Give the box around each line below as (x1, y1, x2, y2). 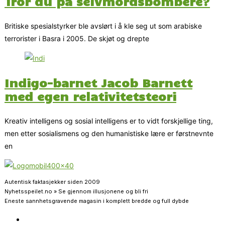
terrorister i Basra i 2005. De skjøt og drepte (5, 34, 149, 43)
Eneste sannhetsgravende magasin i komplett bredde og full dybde (5, 197, 189, 204)
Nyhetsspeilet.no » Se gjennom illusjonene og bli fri (5, 187, 148, 195)
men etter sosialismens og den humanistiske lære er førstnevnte (5, 129, 213, 138)
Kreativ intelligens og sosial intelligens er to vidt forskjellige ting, (5, 116, 213, 125)
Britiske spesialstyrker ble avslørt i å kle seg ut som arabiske (5, 22, 202, 31)
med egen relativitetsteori (5, 88, 176, 103)
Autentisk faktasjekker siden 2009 (5, 178, 100, 185)
